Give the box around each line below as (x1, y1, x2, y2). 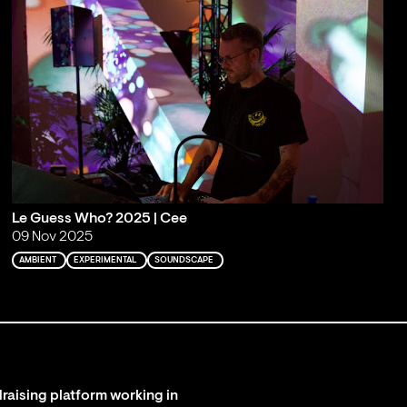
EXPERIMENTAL (73, 255, 137, 264)
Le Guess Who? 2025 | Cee (11, 211, 187, 226)
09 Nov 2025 (11, 229, 93, 244)
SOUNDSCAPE (154, 255, 213, 264)
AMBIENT (18, 255, 56, 264)
